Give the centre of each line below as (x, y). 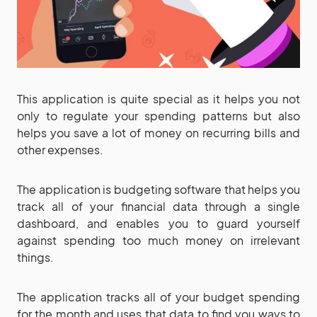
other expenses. (60, 149)
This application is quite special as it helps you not (158, 98)
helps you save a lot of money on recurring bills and (158, 132)
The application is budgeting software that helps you (158, 189)
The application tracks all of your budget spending (158, 296)
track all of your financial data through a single (158, 206)
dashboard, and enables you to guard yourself (158, 223)
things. (35, 257)
